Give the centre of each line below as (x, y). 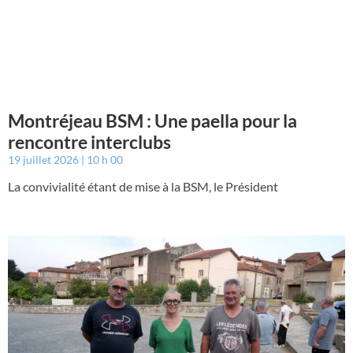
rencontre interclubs (89, 141)
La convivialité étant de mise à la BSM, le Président (143, 186)
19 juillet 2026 (45, 159)
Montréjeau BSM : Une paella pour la (152, 120)
